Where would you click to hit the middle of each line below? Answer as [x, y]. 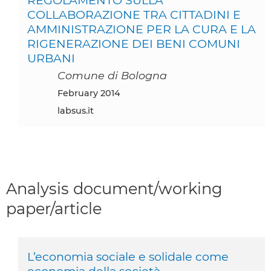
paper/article [54, 208]
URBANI [51, 58]
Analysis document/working [114, 188]
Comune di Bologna [112, 75]
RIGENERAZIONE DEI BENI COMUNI [134, 43]
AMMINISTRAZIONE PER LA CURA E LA [142, 29]
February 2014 [92, 93]
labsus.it [76, 110]
